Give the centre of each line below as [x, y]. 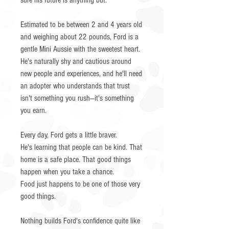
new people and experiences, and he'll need [81, 74]
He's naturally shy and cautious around [76, 61]
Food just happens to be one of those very [80, 184]
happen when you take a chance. [67, 172]
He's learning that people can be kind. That [81, 147]
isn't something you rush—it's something [77, 98]
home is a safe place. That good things [76, 159]
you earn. [33, 110]
